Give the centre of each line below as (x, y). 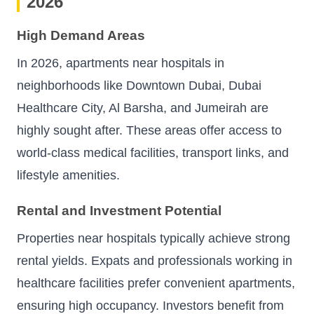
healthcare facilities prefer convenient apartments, (156, 283)
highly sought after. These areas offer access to (149, 131)
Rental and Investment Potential (119, 210)
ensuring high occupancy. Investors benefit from (150, 306)
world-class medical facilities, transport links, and (153, 153)
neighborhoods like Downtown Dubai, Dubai (139, 86)
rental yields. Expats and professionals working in (155, 261)
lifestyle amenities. (68, 176)
